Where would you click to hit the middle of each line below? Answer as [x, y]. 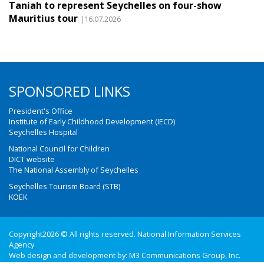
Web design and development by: [69, 255]
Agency [22, 245]
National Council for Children [59, 148]
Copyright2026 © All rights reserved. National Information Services [125, 234]
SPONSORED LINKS [70, 91]
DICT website [32, 159]
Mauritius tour [43, 18]
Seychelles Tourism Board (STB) [65, 186]
